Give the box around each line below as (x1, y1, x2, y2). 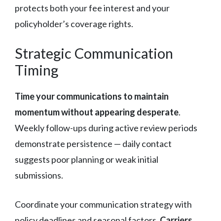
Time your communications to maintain (15, 90, 169, 102)
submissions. (15, 169, 63, 181)
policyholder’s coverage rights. (15, 18, 133, 29)
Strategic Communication (15, 44, 173, 62)
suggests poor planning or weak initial (15, 153, 158, 165)
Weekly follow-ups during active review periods (15, 122, 197, 133)
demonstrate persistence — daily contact (15, 138, 172, 149)
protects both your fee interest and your (15, 2, 170, 13)
